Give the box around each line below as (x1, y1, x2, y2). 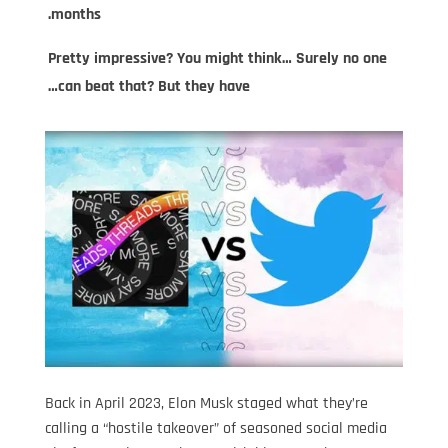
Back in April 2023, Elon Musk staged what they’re (44, 392, 368, 414)
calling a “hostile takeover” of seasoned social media (44, 417, 387, 439)
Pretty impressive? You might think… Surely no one (48, 48, 388, 69)
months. (51, 4, 102, 25)
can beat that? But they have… (58, 76, 251, 97)
